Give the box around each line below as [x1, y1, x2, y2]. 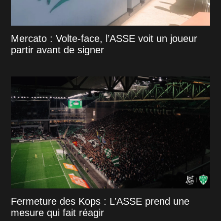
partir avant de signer [11, 44, 105, 55]
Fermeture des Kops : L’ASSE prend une [11, 195, 190, 207]
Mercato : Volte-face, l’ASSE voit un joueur [11, 33, 198, 44]
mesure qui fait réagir [11, 207, 105, 218]
